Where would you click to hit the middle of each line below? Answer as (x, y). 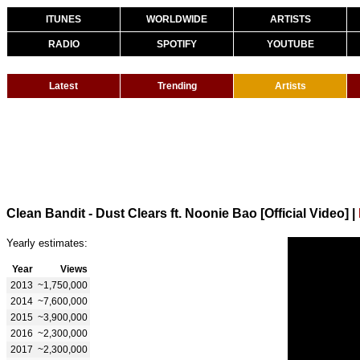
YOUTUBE (290, 44)
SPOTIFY (177, 44)
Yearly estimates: (47, 243)
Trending (177, 86)
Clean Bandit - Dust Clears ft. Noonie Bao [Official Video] (178, 213)
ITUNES (63, 19)
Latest (63, 86)
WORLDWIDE (177, 19)
